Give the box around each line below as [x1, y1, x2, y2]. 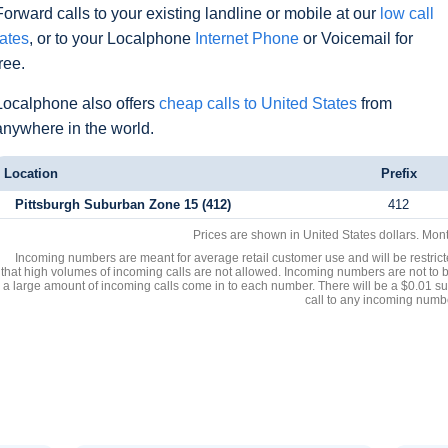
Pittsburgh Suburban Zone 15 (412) [14, 197, 231, 212]
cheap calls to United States [159, 95, 357, 112]
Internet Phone [195, 30, 299, 47]
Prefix [380, 166, 417, 181]
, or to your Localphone [29, 30, 195, 47]
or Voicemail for [299, 30, 413, 47]
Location [4, 166, 58, 181]
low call [380, 5, 434, 22]
